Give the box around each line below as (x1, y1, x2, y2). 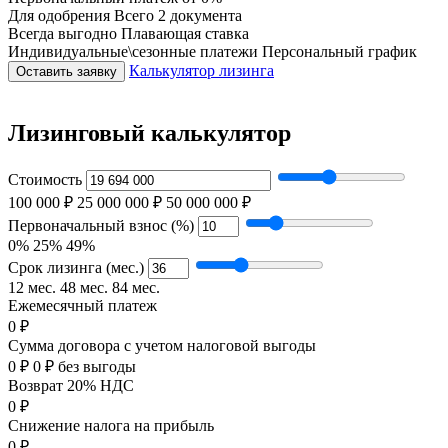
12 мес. (8, 278, 56, 296)
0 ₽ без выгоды (33, 357, 136, 375)
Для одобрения (8, 6, 110, 24)
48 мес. (60, 278, 108, 296)
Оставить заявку (16, 63, 117, 79)
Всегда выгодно (8, 24, 117, 42)
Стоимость (8, 170, 82, 188)
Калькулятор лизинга (129, 61, 274, 79)
